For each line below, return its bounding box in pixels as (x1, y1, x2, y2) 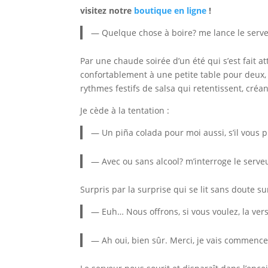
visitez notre (80, 4, 135, 16)
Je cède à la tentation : (80, 105, 170, 117)
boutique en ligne (134, 4, 207, 16)
